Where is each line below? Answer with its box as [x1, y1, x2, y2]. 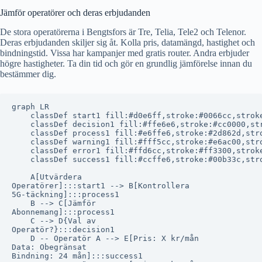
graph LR [12, 102, 49, 111]
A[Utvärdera [12, 172, 82, 181]
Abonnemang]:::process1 [12, 207, 115, 216]
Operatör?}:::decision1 [12, 225, 115, 234]
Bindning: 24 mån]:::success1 [12, 251, 143, 260]
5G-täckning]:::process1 [12, 189, 119, 199]
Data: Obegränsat [12, 242, 87, 251]
